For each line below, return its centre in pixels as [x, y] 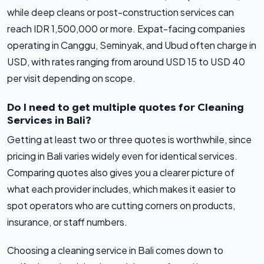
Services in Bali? [49, 121]
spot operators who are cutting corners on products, [121, 206]
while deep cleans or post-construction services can [121, 12]
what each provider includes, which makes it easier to [121, 189]
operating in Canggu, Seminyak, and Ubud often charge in [132, 45]
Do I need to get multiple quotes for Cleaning [126, 108]
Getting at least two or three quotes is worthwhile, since [129, 140]
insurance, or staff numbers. [67, 222]
